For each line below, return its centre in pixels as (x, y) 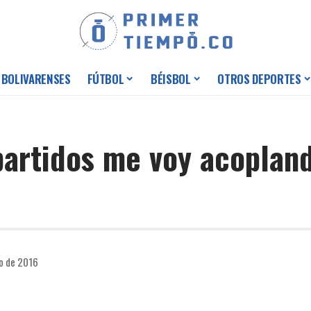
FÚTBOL (106, 79)
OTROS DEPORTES (259, 79)
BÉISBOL (171, 79)
